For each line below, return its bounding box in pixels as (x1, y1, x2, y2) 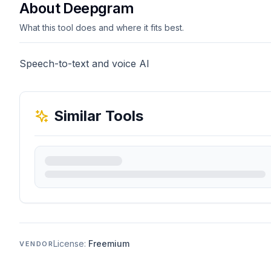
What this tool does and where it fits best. (19, 22, 184, 33)
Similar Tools (54, 107, 143, 125)
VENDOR (19, 240, 54, 248)
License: (53, 238, 89, 249)
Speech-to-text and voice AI (19, 57, 149, 70)
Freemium (88, 238, 130, 249)
